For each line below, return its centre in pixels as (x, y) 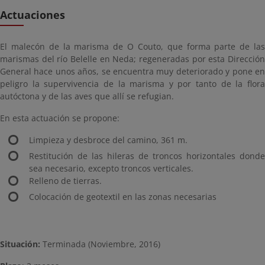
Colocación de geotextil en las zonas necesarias (123, 197)
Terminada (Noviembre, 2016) (100, 244)
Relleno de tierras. (65, 181)
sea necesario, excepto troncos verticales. (111, 168)
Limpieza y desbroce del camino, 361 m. (108, 140)
